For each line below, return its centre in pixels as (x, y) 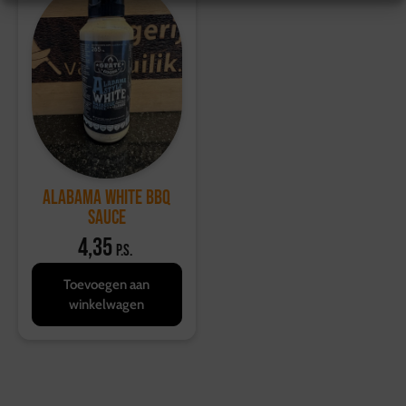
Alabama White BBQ (107, 198)
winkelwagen (107, 304)
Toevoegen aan (107, 284)
